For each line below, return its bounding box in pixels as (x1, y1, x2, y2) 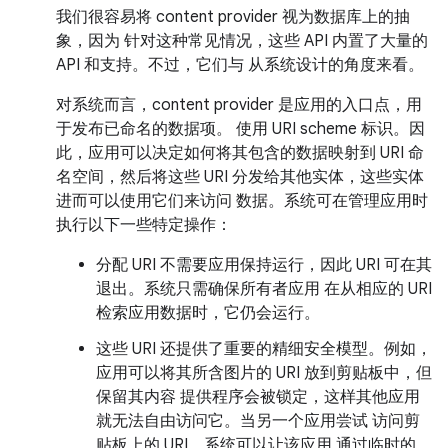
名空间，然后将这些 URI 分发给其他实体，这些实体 (56, 167, 424, 187)
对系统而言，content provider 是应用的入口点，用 (56, 95, 422, 115)
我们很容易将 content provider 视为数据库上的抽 (56, 7, 410, 27)
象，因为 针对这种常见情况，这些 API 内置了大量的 (56, 31, 428, 51)
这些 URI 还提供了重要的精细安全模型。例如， (96, 339, 432, 359)
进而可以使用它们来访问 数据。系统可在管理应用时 (56, 191, 428, 211)
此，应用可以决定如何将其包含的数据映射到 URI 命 (56, 143, 424, 163)
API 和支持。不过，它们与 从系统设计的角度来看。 (56, 55, 424, 75)
